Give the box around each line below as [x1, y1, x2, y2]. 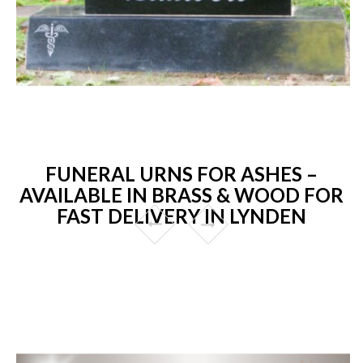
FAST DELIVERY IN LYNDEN [57, 203, 306, 228]
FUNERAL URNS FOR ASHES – [45, 161, 318, 186]
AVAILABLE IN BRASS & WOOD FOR [19, 182, 344, 207]
